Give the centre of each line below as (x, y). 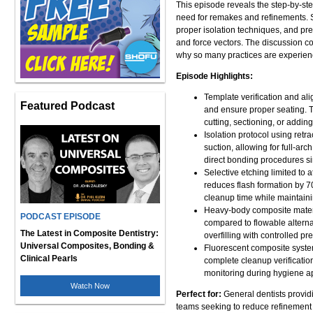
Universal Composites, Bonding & (87, 246)
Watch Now (90, 286)
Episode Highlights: (214, 76)
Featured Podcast (67, 105)
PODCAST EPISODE (60, 217)
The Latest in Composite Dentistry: (89, 233)
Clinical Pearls (49, 259)
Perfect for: (199, 294)
